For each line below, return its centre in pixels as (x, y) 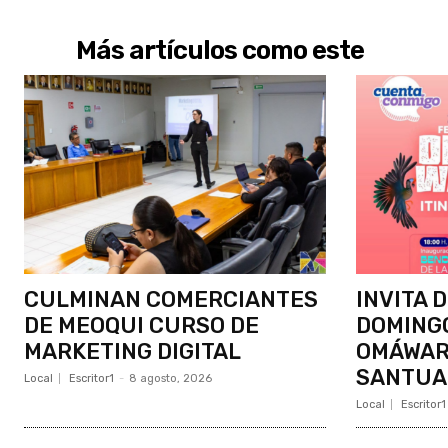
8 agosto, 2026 (170, 378)
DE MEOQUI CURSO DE (141, 325)
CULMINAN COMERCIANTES (171, 299)
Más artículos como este (220, 50)
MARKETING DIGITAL (132, 351)
